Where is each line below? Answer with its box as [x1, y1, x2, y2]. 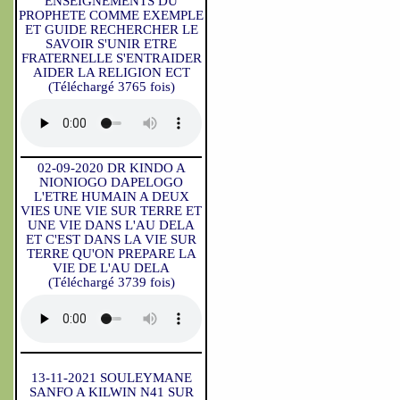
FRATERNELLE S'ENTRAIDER [21, 51, 202, 65]
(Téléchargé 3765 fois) [47, 79, 175, 94]
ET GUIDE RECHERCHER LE [24, 22, 198, 37]
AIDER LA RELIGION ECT [32, 65, 190, 79]
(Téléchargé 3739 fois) [47, 275, 175, 289]
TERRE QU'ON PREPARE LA [26, 246, 196, 261]
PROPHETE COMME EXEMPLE [19, 8, 204, 22]
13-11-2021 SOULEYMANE [30, 371, 192, 385]
